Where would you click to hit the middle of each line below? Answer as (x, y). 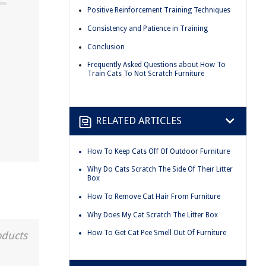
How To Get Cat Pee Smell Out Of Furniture (157, 233)
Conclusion (106, 47)
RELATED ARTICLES (139, 121)
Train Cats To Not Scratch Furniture (146, 74)
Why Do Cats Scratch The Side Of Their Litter (160, 170)
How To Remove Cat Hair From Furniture (154, 196)
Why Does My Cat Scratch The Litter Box (153, 215)
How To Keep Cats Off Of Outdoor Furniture (159, 151)
